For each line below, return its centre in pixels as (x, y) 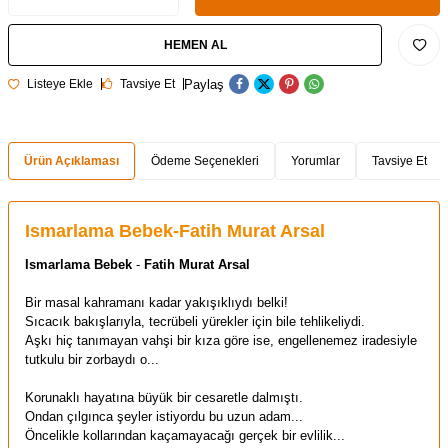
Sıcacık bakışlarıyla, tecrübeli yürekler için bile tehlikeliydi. (195, 322)
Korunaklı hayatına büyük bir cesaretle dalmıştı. (164, 398)
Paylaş (204, 84)
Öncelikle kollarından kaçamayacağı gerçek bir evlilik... (185, 436)
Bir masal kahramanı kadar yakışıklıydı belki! (156, 303)
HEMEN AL (195, 45)
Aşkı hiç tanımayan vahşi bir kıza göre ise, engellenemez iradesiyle (221, 341)
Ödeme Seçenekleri (205, 161)
